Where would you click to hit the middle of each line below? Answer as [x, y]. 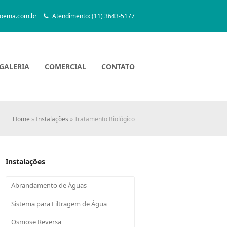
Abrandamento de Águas [49, 186]
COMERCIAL [65, 66]
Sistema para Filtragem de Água [59, 204]
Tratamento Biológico [105, 119]
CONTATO [118, 66]
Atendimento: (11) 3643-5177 [93, 16]
